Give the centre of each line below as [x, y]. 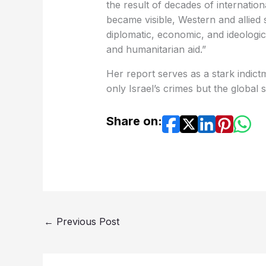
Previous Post [86, 221]
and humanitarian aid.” [156, 49]
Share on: [134, 121]
